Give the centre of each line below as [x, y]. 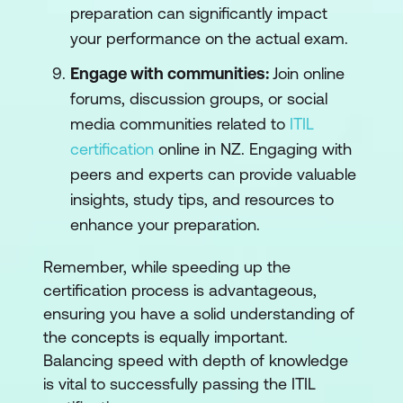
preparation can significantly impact [199, 13]
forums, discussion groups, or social [199, 99]
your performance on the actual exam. [209, 38]
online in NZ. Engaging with [253, 149]
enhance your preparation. [165, 224]
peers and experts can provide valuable [213, 174]
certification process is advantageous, [180, 290]
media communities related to [180, 124]
